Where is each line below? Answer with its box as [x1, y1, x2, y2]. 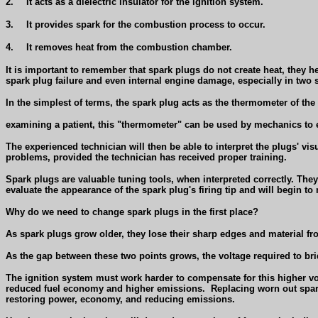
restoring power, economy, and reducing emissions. [6, 293, 235, 305]
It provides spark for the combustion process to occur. [26, 18, 265, 30]
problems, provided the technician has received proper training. [6, 151, 287, 163]
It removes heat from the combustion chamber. [26, 41, 232, 53]
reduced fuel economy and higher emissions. [6, 283, 205, 294]
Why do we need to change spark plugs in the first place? [6, 206, 258, 217]
